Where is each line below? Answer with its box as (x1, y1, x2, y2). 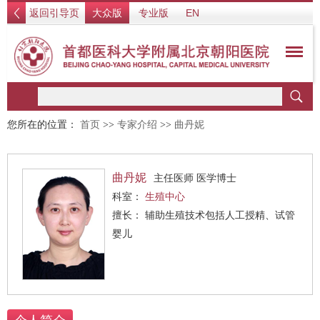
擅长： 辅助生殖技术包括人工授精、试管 (112, 209, 145, 221)
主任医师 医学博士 (154, 172, 236, 184)
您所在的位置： (7, 119, 80, 130)
